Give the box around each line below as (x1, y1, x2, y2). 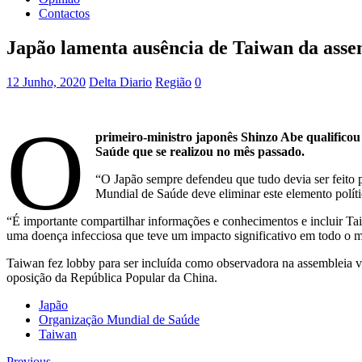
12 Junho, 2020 (6, 74, 86, 89)
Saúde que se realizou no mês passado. (95, 144, 305, 158)
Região (155, 74, 192, 89)
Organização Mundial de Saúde (39, 312, 200, 326)
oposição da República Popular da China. (6, 270, 217, 284)
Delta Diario (89, 74, 152, 89)
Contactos (39, 6, 90, 20)
